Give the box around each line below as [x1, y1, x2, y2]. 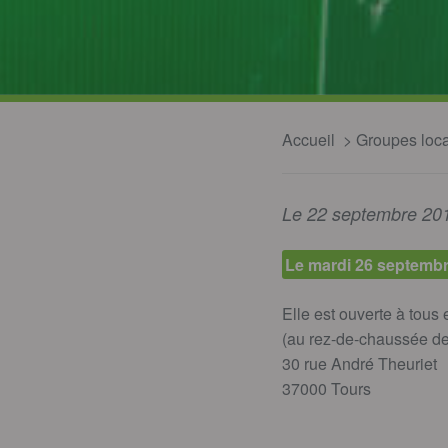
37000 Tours [282, 376, 371, 400]
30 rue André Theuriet [282, 351, 437, 375]
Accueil [282, 127, 335, 151]
